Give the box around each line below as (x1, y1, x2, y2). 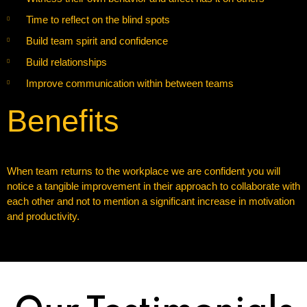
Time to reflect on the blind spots (25, 14, 170, 25)
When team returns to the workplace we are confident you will (7, 165, 280, 177)
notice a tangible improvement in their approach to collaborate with (7, 180, 300, 192)
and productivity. (7, 210, 79, 222)
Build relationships (25, 56, 107, 68)
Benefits (7, 103, 119, 138)
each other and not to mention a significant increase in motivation (7, 195, 295, 207)
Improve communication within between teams (25, 77, 234, 89)
